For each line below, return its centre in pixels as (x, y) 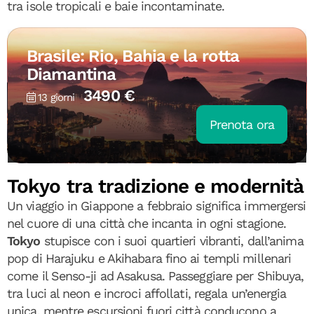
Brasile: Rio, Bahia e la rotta (133, 56)
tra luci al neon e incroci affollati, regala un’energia (147, 293)
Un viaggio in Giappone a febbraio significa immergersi (157, 205)
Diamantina (71, 74)
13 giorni (56, 97)
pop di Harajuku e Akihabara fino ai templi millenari (149, 258)
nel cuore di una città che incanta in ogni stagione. (147, 223)
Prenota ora (241, 124)
